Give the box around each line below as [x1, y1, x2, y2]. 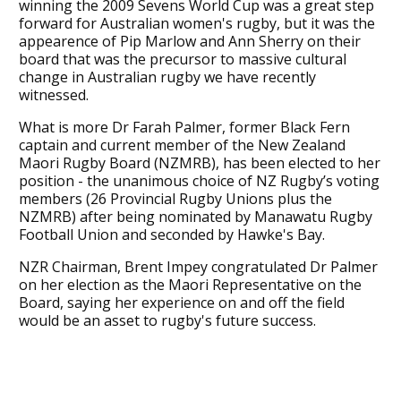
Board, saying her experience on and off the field [18, 292, 345, 312]
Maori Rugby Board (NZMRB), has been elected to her [18, 152, 380, 173]
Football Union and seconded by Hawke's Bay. [18, 224, 325, 244]
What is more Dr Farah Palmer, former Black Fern [18, 116, 350, 137]
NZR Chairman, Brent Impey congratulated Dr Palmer [18, 256, 378, 277]
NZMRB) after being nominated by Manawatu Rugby [18, 206, 372, 226]
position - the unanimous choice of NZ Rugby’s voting [18, 170, 380, 191]
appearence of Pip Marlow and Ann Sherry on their [18, 30, 361, 51]
